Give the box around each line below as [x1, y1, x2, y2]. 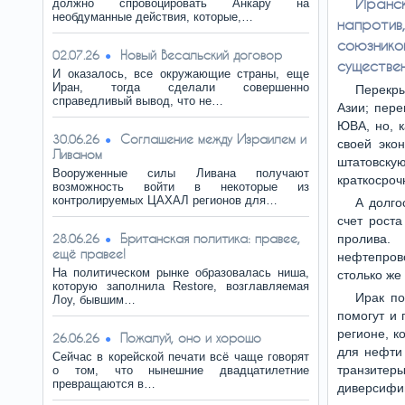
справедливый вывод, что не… [52, 94, 223, 108]
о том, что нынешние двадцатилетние [52, 363, 309, 377]
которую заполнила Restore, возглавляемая [52, 279, 309, 293]
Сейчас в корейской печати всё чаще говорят [52, 350, 309, 363]
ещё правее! [52, 246, 126, 261]
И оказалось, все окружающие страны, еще [52, 67, 309, 80]
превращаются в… [52, 377, 155, 391]
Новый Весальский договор [120, 47, 282, 62]
